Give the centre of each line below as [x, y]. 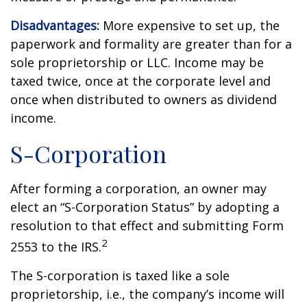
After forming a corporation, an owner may [138, 188]
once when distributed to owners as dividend [144, 99]
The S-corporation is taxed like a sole [120, 275]
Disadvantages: [55, 25]
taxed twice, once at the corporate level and [140, 81]
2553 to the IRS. [56, 247]
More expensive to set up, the [189, 25]
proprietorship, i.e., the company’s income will [147, 294]
